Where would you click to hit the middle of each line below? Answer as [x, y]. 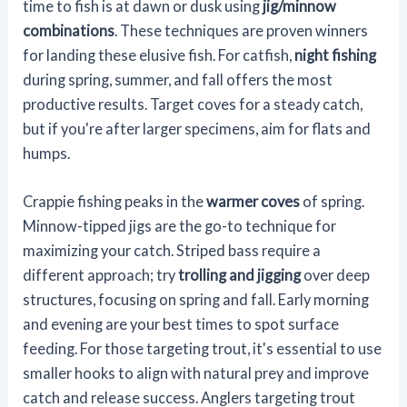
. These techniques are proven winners [242, 31]
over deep [336, 275]
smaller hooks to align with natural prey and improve [196, 373]
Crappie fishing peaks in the [115, 202]
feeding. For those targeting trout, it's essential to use [203, 349]
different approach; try [101, 275]
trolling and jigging [240, 275]
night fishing [336, 55]
